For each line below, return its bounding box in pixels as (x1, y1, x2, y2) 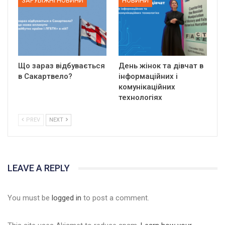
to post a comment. (81, 193, 149, 202)
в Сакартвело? (18, 72, 72, 81)
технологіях (119, 93, 162, 102)
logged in (52, 193, 81, 202)
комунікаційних (119, 82, 175, 92)
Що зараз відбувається (18, 61, 105, 71)
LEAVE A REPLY (8, 163, 70, 174)
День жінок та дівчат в (119, 61, 203, 71)
